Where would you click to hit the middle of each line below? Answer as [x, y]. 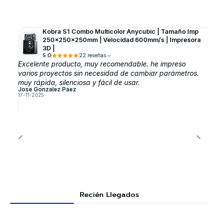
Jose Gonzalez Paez [47, 90]
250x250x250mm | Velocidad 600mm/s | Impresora [121, 40]
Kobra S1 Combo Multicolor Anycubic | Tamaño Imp [120, 32]
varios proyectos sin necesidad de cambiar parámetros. [108, 73]
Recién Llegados [109, 194]
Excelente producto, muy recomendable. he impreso [102, 64]
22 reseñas [97, 56]
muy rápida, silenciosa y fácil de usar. [79, 83]
